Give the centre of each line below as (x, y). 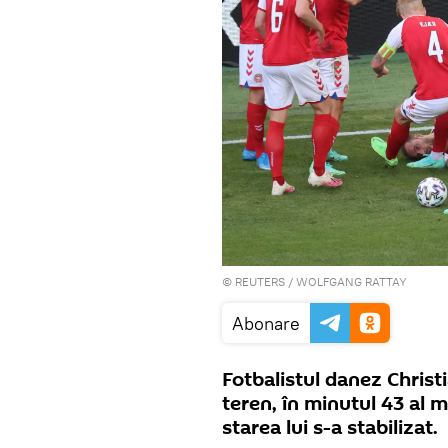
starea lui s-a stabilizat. (330, 428)
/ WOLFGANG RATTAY (346, 282)
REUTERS (260, 282)
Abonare (266, 324)
